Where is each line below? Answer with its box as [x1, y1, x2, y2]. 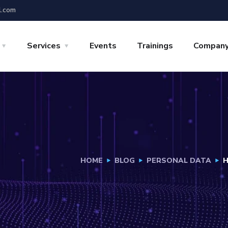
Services [27, 40, 61, 51]
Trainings [137, 40, 173, 51]
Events [90, 40, 117, 51]
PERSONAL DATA [147, 156, 211, 165]
